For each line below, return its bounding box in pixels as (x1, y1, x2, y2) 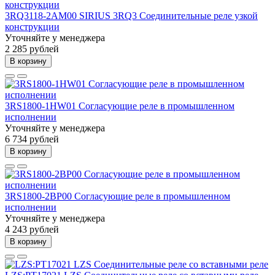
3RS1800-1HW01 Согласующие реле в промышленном (5, 100, 234, 111)
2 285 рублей (5, 43, 59, 54)
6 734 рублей (5, 133, 59, 144)
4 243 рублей (5, 223, 59, 234)
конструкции (5, 21, 60, 32)
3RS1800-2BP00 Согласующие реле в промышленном (5, 190, 230, 201)
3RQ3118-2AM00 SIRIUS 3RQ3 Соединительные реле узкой (5, 10, 258, 21)
